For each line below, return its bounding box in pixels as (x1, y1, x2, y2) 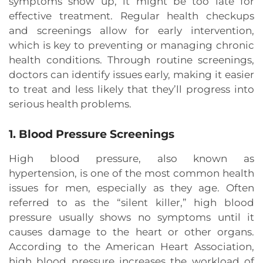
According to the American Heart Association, (9, 241, 254, 253)
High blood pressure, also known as (9, 153, 254, 165)
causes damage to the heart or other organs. (9, 226, 254, 238)
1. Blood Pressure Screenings (9, 127, 174, 141)
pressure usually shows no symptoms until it (9, 211, 254, 224)
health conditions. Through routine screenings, (9, 54, 254, 66)
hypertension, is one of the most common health (9, 167, 254, 180)
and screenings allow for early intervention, (9, 25, 254, 37)
